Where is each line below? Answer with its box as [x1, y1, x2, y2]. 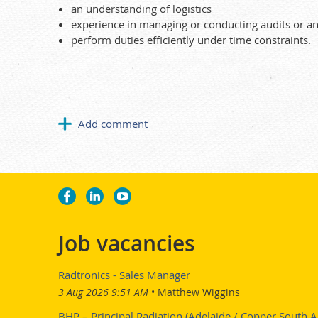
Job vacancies [58, 229, 195, 258]
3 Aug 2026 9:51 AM [58, 285, 148, 299]
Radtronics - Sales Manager [58, 267, 190, 282]
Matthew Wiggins [158, 285, 240, 299]
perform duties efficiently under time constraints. [71, 33, 311, 47]
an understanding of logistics [71, 1, 212, 16]
